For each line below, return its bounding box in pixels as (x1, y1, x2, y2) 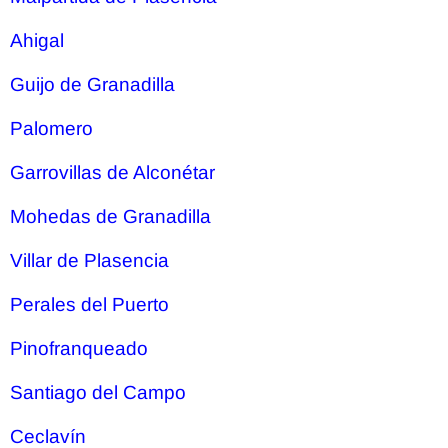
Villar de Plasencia (10, 250, 169, 271)
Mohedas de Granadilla (10, 206, 211, 227)
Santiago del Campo (10, 382, 186, 403)
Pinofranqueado (10, 338, 148, 359)
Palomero (10, 118, 93, 139)
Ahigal (10, 30, 64, 51)
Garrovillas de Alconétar (10, 162, 215, 183)
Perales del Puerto (10, 294, 169, 315)
